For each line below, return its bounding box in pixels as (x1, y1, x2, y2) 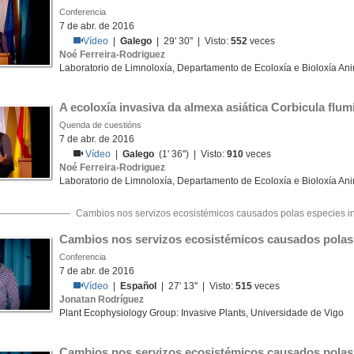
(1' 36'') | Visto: (154, 149, 228, 160)
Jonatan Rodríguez (59, 294, 144, 305)
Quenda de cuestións (59, 120, 141, 130)
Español (120, 281, 157, 292)
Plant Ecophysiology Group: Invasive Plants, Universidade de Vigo (59, 307, 344, 318)
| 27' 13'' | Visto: (156, 281, 236, 292)
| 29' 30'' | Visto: (152, 36, 232, 47)
